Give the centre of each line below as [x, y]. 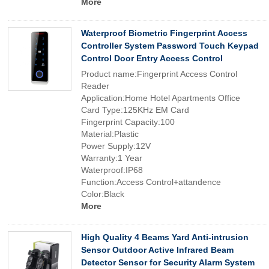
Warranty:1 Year [112, 158]
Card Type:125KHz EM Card [135, 110]
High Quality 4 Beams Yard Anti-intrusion [165, 237]
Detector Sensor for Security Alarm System [168, 262]
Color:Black [103, 194]
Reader [95, 86]
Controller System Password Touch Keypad [170, 46]
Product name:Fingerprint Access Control [159, 74]
